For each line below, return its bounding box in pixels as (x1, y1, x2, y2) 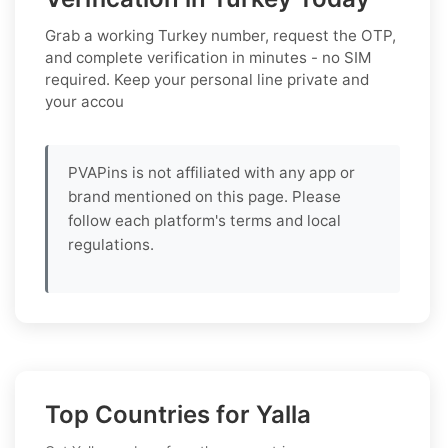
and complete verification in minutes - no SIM (45, 47, 372, 67)
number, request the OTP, (207, 25, 396, 45)
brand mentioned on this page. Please (68, 186, 341, 206)
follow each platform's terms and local (68, 210, 341, 230)
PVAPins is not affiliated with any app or (68, 162, 355, 182)
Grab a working (45, 25, 158, 45)
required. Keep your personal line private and (45, 69, 369, 89)
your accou (45, 91, 124, 111)
